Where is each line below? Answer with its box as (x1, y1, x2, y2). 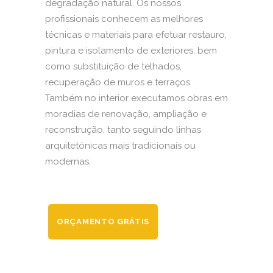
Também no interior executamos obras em (45, 92, 228, 104)
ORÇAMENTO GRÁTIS (57, 216, 150, 226)
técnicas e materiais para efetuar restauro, (45, 29, 227, 40)
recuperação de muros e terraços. (45, 76, 192, 88)
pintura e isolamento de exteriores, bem (45, 44, 217, 56)
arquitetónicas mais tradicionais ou (45, 140, 196, 151)
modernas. (45, 155, 91, 167)
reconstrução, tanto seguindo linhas (45, 124, 201, 135)
